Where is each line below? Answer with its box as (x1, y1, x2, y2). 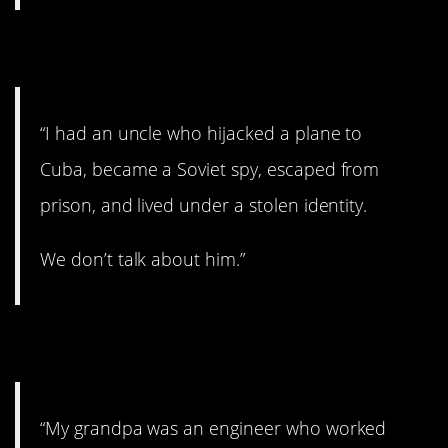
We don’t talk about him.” (40, 247, 245, 272)
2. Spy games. (15, 22, 254, 75)
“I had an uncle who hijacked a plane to (40, 120, 363, 145)
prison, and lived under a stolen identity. (40, 192, 368, 217)
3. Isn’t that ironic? (15, 318, 335, 371)
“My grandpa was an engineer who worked (40, 416, 387, 441)
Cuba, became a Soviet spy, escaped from (40, 156, 380, 181)
